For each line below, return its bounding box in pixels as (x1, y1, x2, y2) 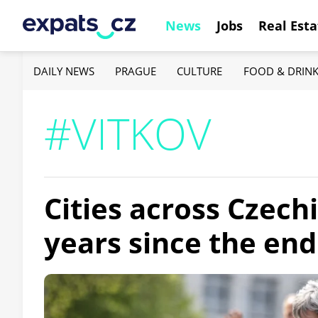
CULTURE (177, 63, 223, 78)
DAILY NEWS (33, 63, 94, 78)
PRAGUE (115, 63, 157, 78)
